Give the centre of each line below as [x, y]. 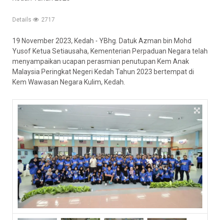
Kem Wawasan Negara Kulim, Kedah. [69, 82]
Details [23, 20]
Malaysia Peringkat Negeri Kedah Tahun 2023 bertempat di [103, 72]
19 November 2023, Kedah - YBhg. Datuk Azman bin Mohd [102, 41]
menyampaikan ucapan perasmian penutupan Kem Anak [101, 61]
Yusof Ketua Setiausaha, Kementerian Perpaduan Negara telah [110, 51]
